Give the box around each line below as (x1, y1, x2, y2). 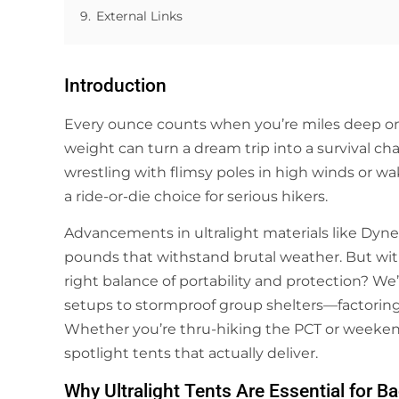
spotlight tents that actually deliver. (64, 345, 318, 362)
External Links (96, 8, 183, 24)
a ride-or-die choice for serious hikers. (64, 188, 328, 205)
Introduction (64, 75, 167, 96)
